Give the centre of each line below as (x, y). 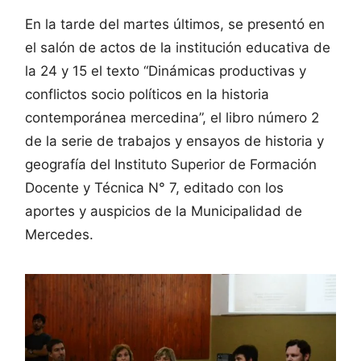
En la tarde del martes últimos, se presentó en (175, 24)
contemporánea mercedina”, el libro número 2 (172, 117)
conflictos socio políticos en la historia (147, 94)
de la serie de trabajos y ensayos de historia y (174, 141)
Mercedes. (59, 234)
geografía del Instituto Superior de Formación (171, 164)
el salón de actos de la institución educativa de (178, 47)
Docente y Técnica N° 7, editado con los (154, 187)
